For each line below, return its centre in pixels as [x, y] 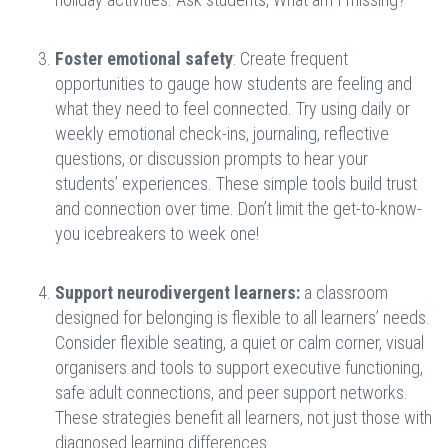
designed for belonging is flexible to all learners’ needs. [242, 318]
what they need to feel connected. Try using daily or [232, 109]
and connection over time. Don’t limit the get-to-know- [238, 209]
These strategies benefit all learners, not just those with [243, 418]
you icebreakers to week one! [159, 234]
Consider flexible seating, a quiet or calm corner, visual [239, 343]
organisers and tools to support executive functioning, [239, 368]
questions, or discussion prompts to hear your [211, 159]
